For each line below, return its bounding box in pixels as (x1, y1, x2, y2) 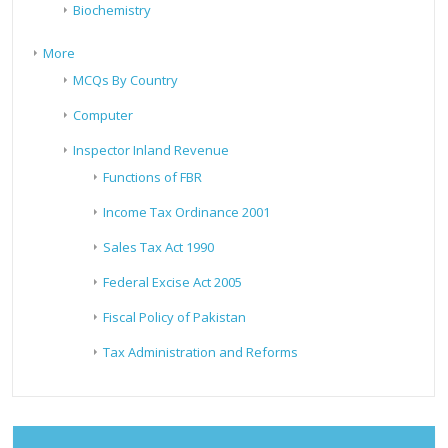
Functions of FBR (103, 168, 203, 187)
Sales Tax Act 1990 (103, 238, 215, 257)
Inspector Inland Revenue (73, 141, 230, 160)
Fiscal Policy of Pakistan (103, 308, 247, 327)
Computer (73, 106, 134, 125)
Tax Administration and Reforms (103, 343, 299, 362)
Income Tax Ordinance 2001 (103, 203, 271, 222)
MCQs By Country (73, 71, 179, 90)
